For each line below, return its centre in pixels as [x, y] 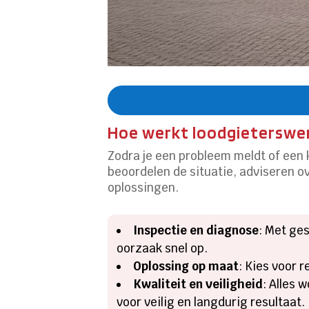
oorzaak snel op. [162, 248]
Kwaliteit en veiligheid [198, 284]
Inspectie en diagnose [196, 230]
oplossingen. [143, 187]
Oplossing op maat [186, 266]
